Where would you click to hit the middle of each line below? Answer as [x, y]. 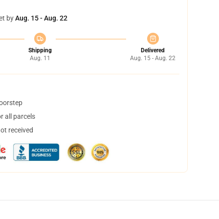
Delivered [153, 50]
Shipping [40, 50]
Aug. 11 [40, 58]
